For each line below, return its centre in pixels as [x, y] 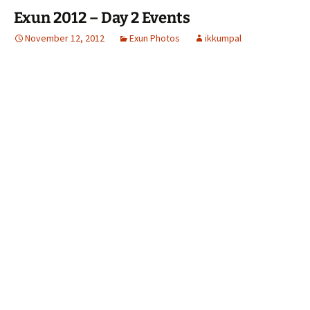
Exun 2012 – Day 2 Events [102, 18]
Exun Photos [155, 38]
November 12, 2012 [65, 38]
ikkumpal [223, 38]
